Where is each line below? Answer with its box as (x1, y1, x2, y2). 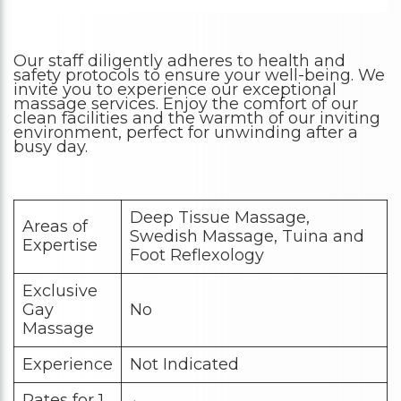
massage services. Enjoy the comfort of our (13, 94, 358, 115)
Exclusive (22, 281, 98, 302)
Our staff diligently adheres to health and (13, 51, 346, 72)
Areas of (22, 217, 88, 237)
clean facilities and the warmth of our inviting (13, 108, 380, 129)
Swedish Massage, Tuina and (130, 226, 364, 247)
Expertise (22, 235, 98, 256)
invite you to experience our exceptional (13, 80, 337, 100)
